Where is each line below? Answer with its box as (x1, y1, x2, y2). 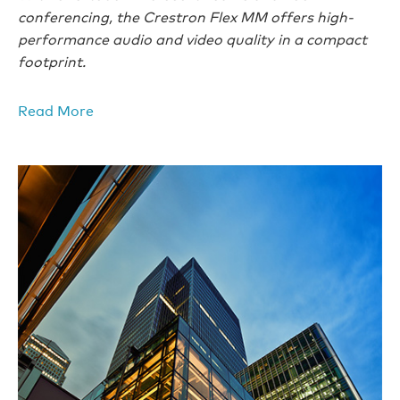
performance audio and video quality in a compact (18, 29, 367, 48)
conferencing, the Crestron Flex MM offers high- (18, 6, 354, 26)
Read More (18, 100, 94, 120)
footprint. (18, 51, 86, 71)
